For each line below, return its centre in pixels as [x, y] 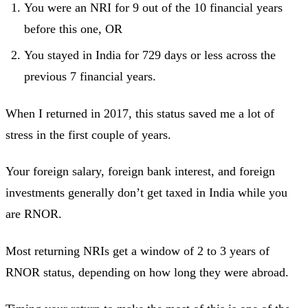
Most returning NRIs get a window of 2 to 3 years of [137, 251]
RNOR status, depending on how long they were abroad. [147, 272]
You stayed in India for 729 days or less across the [150, 55]
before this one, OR [73, 29]
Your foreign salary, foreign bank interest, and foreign [140, 171]
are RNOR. [34, 214]
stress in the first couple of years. [88, 134]
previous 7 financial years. [90, 76]
